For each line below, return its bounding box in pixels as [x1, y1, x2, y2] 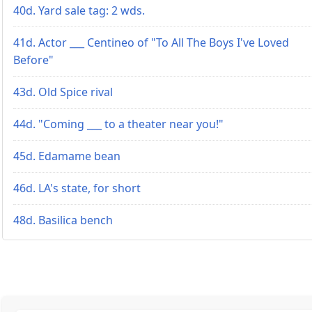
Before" [13, 52, 54, 68]
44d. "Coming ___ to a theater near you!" [13, 116, 224, 132]
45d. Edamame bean [13, 148, 120, 164]
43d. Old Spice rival [13, 84, 113, 100]
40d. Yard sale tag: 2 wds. [13, 2, 145, 18]
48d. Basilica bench [13, 212, 113, 228]
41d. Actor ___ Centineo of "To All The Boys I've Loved [13, 34, 289, 50]
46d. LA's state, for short [13, 180, 141, 196]
